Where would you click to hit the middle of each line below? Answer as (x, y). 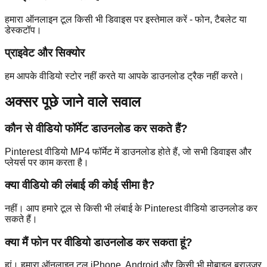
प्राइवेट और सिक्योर (45, 53)
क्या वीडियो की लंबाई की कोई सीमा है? (80, 185)
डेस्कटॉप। (23, 30)
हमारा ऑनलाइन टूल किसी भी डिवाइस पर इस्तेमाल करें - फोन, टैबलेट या (126, 19)
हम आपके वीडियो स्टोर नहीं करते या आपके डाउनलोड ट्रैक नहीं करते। (125, 76)
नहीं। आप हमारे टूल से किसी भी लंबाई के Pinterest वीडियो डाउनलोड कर (131, 208)
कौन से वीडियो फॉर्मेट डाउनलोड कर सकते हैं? (96, 128)
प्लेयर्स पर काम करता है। (47, 162)
